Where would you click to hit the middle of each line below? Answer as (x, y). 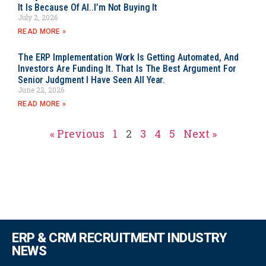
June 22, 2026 (41, 89)
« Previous (77, 133)
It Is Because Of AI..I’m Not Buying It (88, 7)
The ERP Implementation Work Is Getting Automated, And (128, 57)
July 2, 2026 (38, 17)
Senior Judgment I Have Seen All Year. (92, 80)
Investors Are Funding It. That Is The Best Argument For (127, 68)
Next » (200, 133)
